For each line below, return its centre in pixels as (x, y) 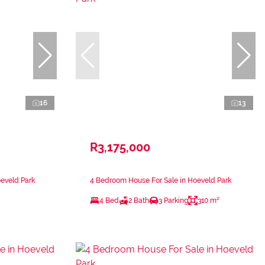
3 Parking (173, 200)
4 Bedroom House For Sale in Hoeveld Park (161, 180)
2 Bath (139, 200)
